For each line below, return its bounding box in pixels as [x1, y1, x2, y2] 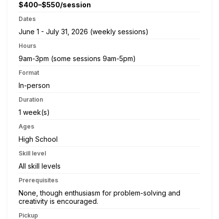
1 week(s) [19, 108, 50, 116]
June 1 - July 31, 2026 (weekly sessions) [19, 27, 149, 36]
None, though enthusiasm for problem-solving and [19, 188, 180, 197]
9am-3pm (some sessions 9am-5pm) [19, 54, 136, 63]
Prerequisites [19, 176, 58, 184]
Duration [19, 95, 43, 103]
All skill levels [19, 161, 61, 170]
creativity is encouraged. [19, 197, 98, 205]
